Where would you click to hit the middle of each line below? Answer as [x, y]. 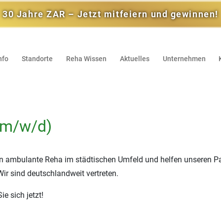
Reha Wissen [86, 59]
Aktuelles [134, 59]
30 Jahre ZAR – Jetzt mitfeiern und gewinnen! [110, 14]
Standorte [37, 59]
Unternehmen [184, 59]
